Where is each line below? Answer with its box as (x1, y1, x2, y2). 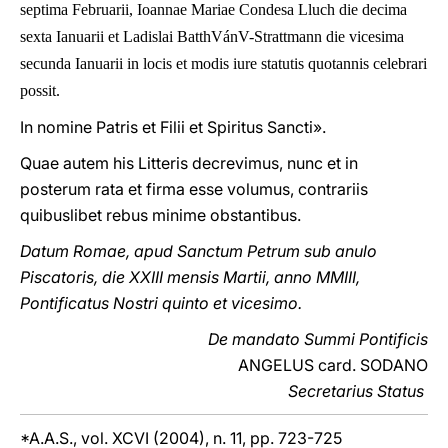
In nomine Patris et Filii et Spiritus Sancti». (20, 117, 326, 137)
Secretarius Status (288, 381, 424, 401)
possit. (20, 82, 60, 99)
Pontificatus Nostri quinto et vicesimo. (20, 293, 302, 313)
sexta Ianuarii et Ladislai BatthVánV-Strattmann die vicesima (20, 28, 404, 45)
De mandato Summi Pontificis (208, 329, 428, 349)
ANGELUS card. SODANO (238, 355, 428, 375)
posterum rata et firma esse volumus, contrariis (20, 179, 368, 199)
